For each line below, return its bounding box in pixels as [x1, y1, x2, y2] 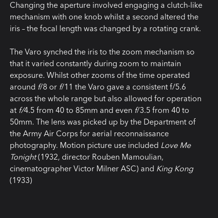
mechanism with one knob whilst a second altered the [10, 11, 199, 21]
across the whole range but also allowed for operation [10, 93, 201, 103]
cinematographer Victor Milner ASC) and [10, 163, 156, 173]
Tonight [10, 151, 36, 162]
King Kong [156, 163, 193, 173]
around [10, 81, 36, 91]
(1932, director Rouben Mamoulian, [36, 151, 163, 162]
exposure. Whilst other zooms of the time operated [10, 70, 190, 80]
